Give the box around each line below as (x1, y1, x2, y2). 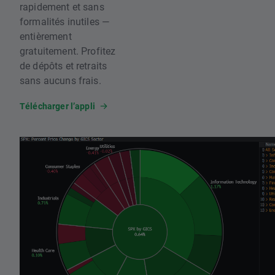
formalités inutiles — (20, 14, 110, 28)
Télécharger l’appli (20, 99, 95, 112)
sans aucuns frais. (20, 73, 101, 87)
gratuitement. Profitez (20, 44, 116, 57)
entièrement (20, 29, 72, 42)
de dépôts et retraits (20, 58, 107, 72)
